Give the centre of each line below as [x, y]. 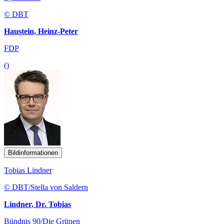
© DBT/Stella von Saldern [46, 187]
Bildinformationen [33, 153]
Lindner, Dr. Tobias [37, 204]
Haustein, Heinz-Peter [41, 31]
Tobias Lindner [28, 170]
